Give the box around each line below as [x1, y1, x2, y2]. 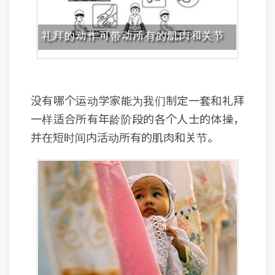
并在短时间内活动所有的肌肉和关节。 [31, 128, 219, 145]
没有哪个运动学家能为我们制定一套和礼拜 [31, 91, 244, 108]
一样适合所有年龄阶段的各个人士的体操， [31, 110, 244, 126]
